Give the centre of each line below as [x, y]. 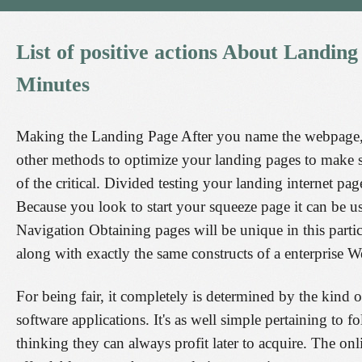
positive [114, 52]
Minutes [53, 84]
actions [186, 52]
